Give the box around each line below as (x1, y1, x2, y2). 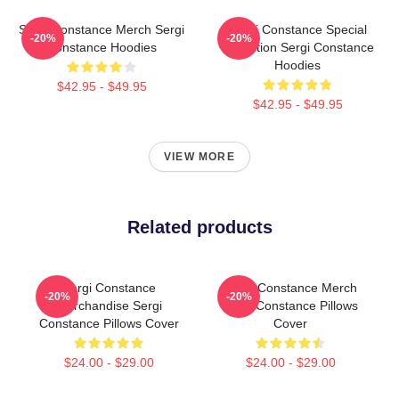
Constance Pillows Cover (38, 316, 179, 330)
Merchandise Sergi (55, 298, 162, 313)
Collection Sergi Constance (221, 40, 374, 54)
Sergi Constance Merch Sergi (19, 22, 184, 37)
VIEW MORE (164, 151, 235, 163)
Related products (126, 217, 273, 237)
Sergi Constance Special (228, 22, 367, 37)
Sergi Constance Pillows (223, 298, 358, 313)
